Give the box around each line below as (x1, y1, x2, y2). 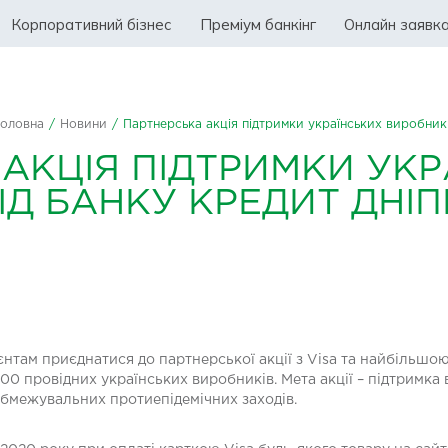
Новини (60, 119, 107, 130)
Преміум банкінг (200, 14, 316, 34)
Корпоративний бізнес (11, 14, 172, 34)
